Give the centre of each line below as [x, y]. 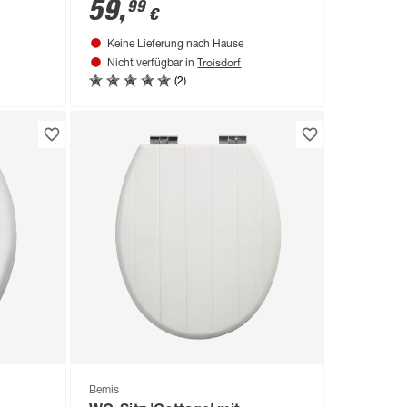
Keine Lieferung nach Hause [176, 45]
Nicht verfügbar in [153, 64]
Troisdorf [219, 62]
